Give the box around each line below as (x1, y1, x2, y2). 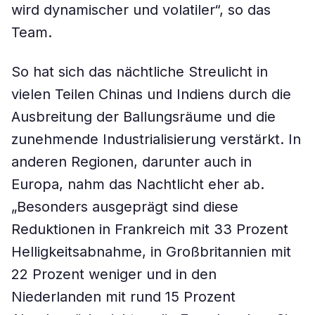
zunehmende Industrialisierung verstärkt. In (11, 131, 301, 148)
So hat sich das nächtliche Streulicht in (11, 63, 268, 80)
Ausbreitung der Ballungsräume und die (11, 108, 276, 125)
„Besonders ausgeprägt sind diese (11, 198, 238, 215)
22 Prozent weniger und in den (11, 266, 217, 283)
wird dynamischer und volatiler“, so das (11, 1, 271, 18)
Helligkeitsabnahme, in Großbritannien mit (11, 243, 291, 260)
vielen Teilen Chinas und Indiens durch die (11, 86, 291, 103)
